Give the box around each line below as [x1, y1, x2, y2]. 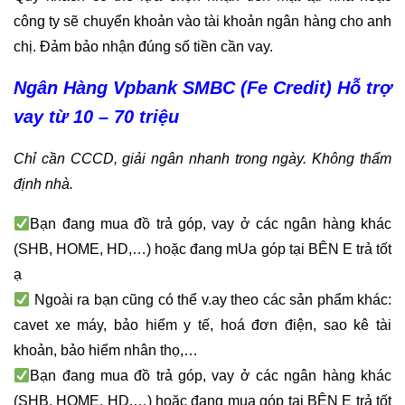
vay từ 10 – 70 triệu [14, 106, 179, 127]
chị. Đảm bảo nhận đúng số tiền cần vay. [14, 38, 273, 54]
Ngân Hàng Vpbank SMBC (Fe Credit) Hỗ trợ [14, 77, 391, 98]
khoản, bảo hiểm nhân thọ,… [14, 342, 198, 358]
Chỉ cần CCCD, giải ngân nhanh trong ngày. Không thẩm [14, 150, 391, 166]
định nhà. [14, 175, 73, 192]
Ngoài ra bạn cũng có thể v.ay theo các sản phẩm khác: [30, 291, 391, 307]
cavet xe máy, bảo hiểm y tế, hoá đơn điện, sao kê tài [14, 316, 391, 333]
